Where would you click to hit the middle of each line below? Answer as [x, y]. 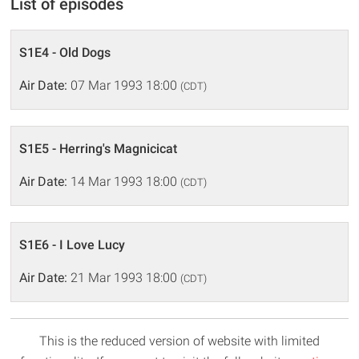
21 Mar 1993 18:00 [124, 278]
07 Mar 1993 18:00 [124, 85]
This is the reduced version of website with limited [179, 341]
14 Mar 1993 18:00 [124, 182]
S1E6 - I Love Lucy [73, 245]
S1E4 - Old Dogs [65, 52]
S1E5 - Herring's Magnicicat [99, 149]
